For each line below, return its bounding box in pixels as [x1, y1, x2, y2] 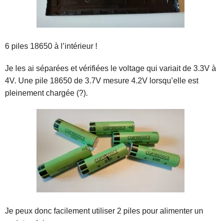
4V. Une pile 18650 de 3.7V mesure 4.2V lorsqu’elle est [5, 76, 198, 85]
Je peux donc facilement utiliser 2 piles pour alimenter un [5, 206, 203, 215]
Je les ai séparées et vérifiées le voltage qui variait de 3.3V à [5, 64, 216, 73]
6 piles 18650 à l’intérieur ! [5, 41, 97, 50]
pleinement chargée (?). [5, 88, 88, 97]
